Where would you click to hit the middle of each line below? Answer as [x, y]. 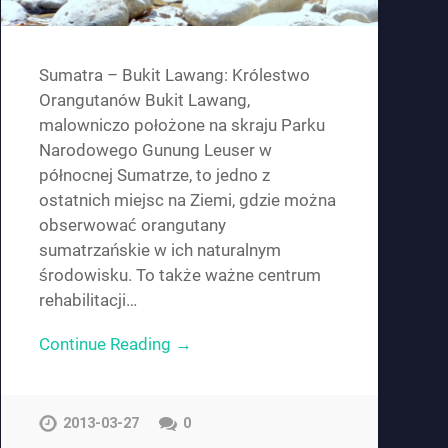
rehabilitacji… [87, 300]
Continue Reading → [115, 344]
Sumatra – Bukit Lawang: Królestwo [174, 75]
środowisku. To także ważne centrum [179, 275]
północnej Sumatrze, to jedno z [154, 175]
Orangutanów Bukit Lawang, [144, 100]
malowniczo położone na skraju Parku [181, 125]
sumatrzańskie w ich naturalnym [159, 250]
